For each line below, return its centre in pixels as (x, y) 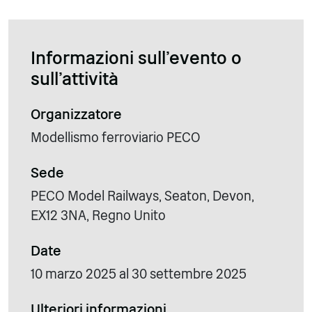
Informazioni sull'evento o (136, 58)
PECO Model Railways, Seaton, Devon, (142, 196)
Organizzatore (76, 115)
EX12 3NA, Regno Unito (98, 216)
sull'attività (75, 79)
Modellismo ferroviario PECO (116, 138)
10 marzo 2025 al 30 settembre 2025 (139, 274)
